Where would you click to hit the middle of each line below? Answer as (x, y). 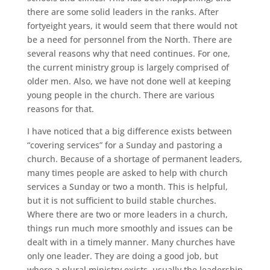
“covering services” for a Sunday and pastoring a (124, 145)
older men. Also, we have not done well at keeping (129, 81)
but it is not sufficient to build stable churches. (121, 200)
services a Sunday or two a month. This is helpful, (127, 186)
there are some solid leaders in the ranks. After (123, 11)
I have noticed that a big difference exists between (129, 131)
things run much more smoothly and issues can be (130, 228)
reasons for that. (60, 108)
